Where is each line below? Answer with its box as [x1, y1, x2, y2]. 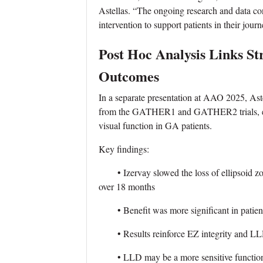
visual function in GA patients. [99, 119, 212, 131]
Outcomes [99, 65, 159, 86]
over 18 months [99, 180, 155, 193]
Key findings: [99, 142, 149, 155]
